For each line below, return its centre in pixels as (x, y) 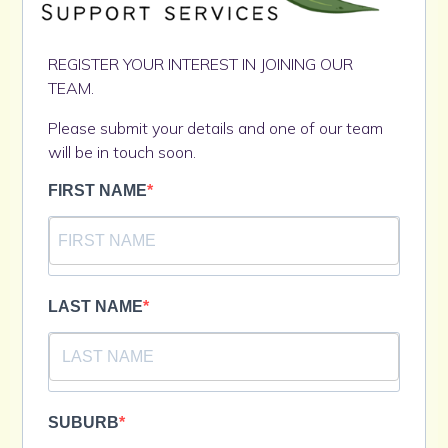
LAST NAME (95, 306)
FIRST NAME (97, 190)
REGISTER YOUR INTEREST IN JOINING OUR (200, 63)
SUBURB (83, 422)
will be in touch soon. (122, 151)
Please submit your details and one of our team (215, 127)
